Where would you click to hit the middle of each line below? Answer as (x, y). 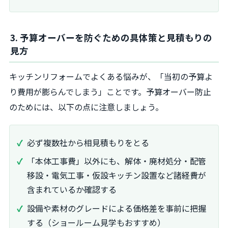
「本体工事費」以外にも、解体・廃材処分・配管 (117, 161)
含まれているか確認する (72, 190)
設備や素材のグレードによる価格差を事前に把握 (117, 208)
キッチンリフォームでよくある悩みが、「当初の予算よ (111, 77)
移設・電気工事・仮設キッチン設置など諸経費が (117, 175)
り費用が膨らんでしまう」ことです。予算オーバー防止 (110, 92)
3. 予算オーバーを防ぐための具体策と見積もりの (111, 38)
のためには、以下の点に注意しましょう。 (86, 107)
